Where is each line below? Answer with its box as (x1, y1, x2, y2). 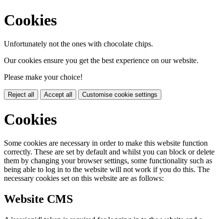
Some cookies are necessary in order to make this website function (4, 139, 208, 148)
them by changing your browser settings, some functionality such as (4, 156, 212, 165)
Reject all (8, 91, 34, 99)
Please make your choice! (4, 73, 83, 82)
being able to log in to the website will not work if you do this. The (4, 165, 210, 174)
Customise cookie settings (82, 91, 157, 99)
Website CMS (4, 192, 73, 205)
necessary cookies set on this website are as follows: (4, 174, 164, 183)
